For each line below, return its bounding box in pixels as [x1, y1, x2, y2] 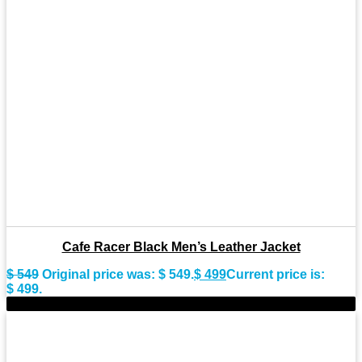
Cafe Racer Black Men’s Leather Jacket [61, 240, 301, 254]
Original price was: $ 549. [42, 267, 194, 281]
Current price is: [226, 267, 325, 281]
